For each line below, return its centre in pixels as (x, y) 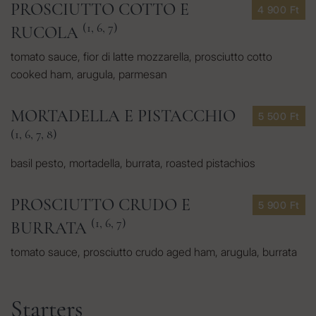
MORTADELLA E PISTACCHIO (123, 116)
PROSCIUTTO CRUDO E (101, 205)
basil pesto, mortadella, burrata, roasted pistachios (133, 163)
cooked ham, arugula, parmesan (89, 74)
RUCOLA (47, 33)
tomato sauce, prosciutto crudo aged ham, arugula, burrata (154, 252)
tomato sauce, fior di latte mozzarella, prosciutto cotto (141, 56)
